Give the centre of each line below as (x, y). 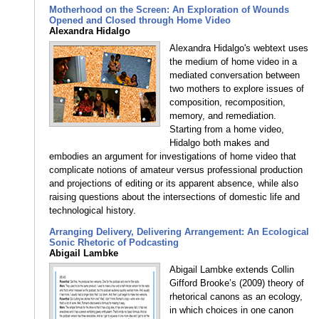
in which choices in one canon (232, 310)
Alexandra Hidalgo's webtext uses (239, 48)
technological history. (93, 210)
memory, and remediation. (223, 115)
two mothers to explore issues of (237, 88)
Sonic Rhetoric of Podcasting (114, 242)
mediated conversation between (235, 75)
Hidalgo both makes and (220, 142)
